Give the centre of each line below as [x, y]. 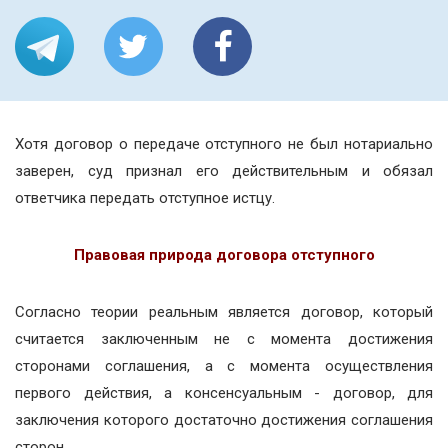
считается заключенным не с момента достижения [224, 339]
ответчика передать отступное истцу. [145, 198]
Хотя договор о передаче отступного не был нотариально [224, 144]
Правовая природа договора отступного [224, 255]
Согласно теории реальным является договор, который [224, 312]
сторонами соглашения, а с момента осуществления [224, 366]
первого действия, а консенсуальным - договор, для [224, 393]
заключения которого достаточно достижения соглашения [224, 420]
